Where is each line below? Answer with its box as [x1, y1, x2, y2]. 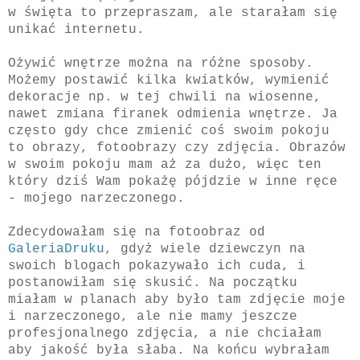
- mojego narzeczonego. [8, 190, 193, 206]
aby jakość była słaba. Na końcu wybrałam [8, 342, 329, 358]
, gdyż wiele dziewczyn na [104, 241, 305, 256]
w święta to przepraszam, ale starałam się [8, 5, 337, 20]
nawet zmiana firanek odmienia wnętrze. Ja [8, 106, 337, 121]
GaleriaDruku [8, 241, 104, 256]
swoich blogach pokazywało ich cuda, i [8, 258, 305, 273]
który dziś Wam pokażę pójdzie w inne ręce [8, 174, 337, 189]
